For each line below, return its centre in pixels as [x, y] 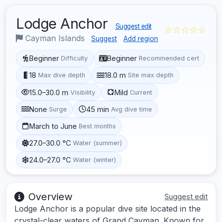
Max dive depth [62, 75]
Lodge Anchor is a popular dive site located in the [108, 208]
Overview [50, 196]
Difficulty [75, 58]
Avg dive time [132, 109]
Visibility [83, 92]
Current [141, 92]
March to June [53, 126]
